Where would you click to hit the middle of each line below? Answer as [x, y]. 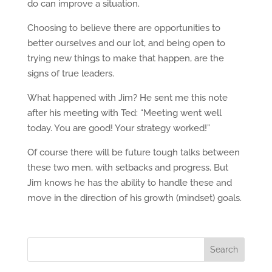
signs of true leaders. [70, 73]
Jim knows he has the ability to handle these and [129, 183]
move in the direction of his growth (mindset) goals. [134, 198]
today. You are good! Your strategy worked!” [118, 128]
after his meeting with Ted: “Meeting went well [124, 113]
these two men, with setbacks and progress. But [127, 168]
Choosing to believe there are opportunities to [124, 28]
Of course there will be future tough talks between [133, 152]
